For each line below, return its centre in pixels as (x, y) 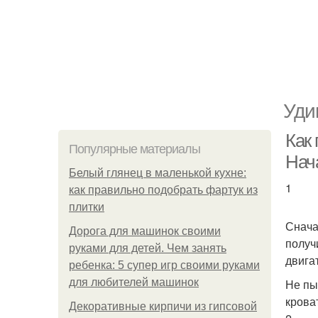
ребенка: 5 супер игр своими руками (164, 265)
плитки (87, 207)
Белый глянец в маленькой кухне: (158, 173)
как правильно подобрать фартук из (163, 190)
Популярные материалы (135, 149)
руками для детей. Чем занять (148, 248)
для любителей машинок (134, 282)
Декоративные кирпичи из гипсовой (163, 306)
